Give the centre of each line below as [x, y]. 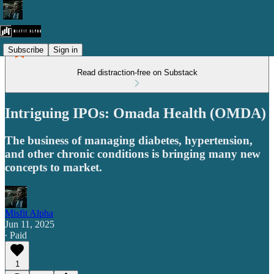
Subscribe [26, 50]
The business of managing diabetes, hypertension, [129, 140]
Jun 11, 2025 [30, 224]
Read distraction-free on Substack [137, 72]
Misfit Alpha [29, 213]
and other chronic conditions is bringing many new [133, 154]
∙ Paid [16, 235]
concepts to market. [54, 167]
